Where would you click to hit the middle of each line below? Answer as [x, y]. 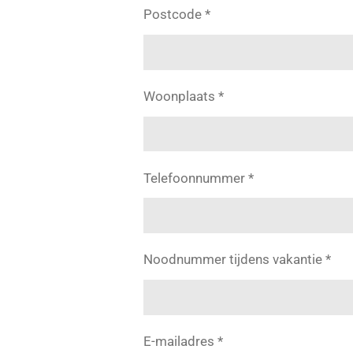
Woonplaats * [184, 96]
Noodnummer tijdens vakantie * [237, 260]
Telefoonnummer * [199, 178]
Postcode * [177, 15]
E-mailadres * [183, 341]
